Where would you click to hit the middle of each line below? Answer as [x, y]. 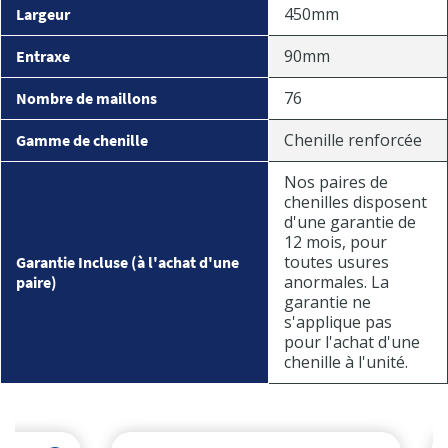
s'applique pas [338, 322]
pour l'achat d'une [352, 342]
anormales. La [336, 282]
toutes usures [336, 262]
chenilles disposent [355, 202]
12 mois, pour [335, 242]
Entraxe [43, 56]
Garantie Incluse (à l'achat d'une [127, 262]
